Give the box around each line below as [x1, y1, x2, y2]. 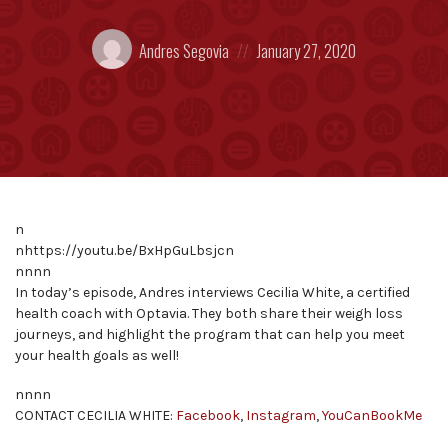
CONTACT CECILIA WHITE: [15, 407, 176, 425]
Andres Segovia [138, 37, 229, 63]
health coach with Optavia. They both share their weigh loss [15, 304, 403, 322]
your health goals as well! [15, 346, 179, 364]
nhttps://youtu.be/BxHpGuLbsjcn [15, 241, 234, 259]
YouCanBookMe [322, 407, 422, 425]
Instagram [246, 407, 316, 425]
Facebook [176, 407, 240, 425]
